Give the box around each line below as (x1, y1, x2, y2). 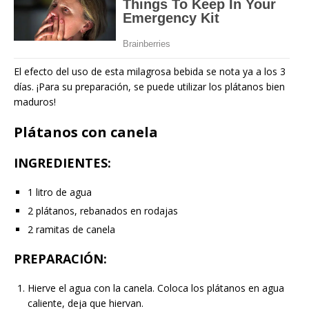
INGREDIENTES (14, 154, 108, 171)
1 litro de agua (28, 185, 92, 199)
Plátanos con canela (14, 122, 158, 141)
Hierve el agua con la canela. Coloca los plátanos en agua (28, 281, 284, 295)
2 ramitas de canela (28, 222, 115, 236)
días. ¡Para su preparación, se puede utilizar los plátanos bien (14, 79, 285, 93)
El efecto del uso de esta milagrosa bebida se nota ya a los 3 (14, 64, 286, 78)
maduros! (14, 94, 56, 108)
